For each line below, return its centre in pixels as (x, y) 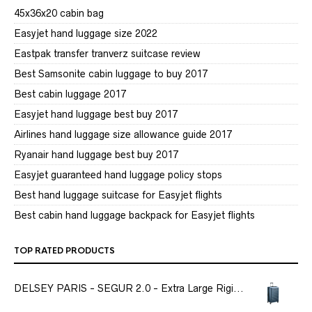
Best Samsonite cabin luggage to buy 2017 (111, 74)
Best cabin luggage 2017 (70, 94)
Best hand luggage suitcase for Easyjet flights (118, 195)
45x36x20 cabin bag (59, 13)
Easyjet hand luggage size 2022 (86, 33)
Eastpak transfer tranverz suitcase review (107, 54)
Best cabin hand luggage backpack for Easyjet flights (134, 215)
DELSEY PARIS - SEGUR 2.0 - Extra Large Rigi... (129, 288)
